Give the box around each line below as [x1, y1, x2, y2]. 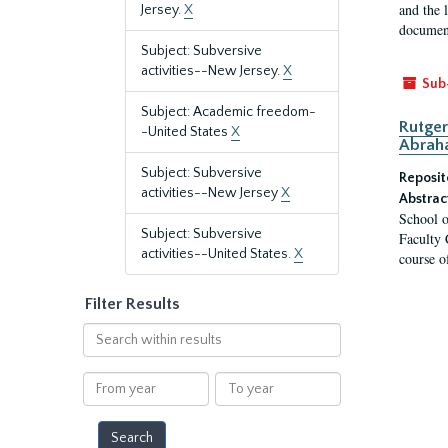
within [81, 344, 123, 360]
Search [81, 324, 126, 340]
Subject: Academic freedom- [141, 104, 316, 120]
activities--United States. [141, 246, 294, 262]
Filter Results [85, 295, 180, 313]
